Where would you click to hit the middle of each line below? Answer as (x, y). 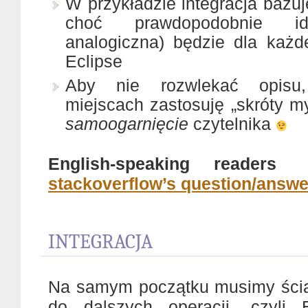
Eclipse (94, 61)
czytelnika (232, 124)
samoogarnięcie (127, 124)
